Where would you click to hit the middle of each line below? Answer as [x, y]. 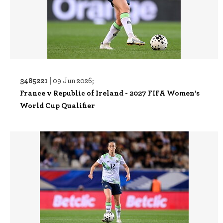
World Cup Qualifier [57, 105]
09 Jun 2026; [73, 80]
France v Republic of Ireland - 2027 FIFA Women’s [110, 93]
